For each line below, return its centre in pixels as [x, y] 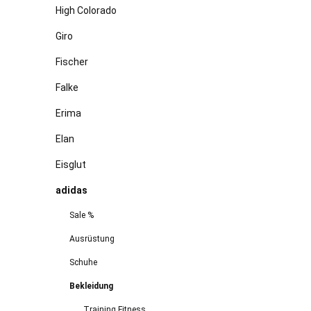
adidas [72, 190]
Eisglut [71, 164]
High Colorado [86, 10]
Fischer [72, 61]
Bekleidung [91, 286]
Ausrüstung [92, 238]
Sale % [82, 215]
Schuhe [83, 262]
